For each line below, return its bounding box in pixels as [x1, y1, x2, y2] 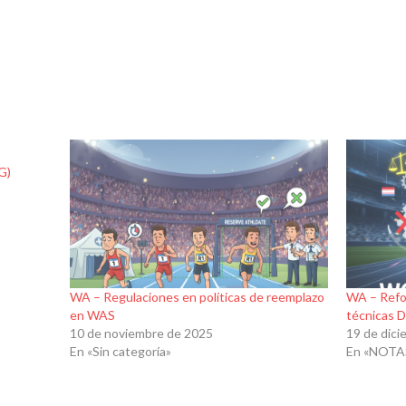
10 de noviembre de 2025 [69, 324, 213, 341]
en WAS [69, 306, 115, 323]
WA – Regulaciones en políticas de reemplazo [69, 288, 324, 304]
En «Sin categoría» [69, 343, 171, 359]
